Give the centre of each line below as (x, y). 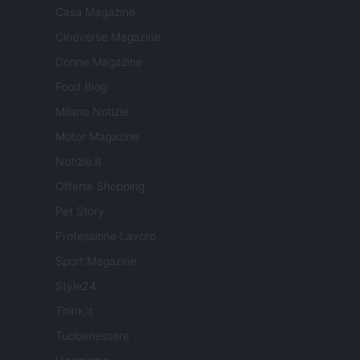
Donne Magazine (99, 62)
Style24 (76, 286)
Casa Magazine (95, 12)
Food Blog (81, 87)
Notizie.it (78, 162)
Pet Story (80, 211)
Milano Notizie (92, 112)
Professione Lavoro (106, 236)
